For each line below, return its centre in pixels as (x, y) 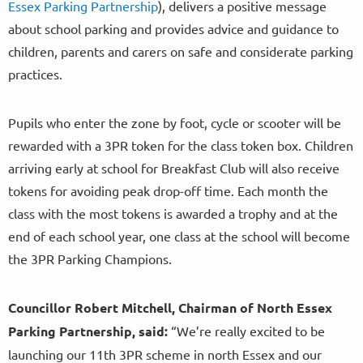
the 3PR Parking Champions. (90, 259)
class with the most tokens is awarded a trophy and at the (173, 214)
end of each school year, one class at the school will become (179, 236)
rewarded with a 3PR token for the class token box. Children (181, 145)
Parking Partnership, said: (88, 331)
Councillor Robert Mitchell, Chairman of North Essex (170, 308)
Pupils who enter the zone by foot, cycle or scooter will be (175, 123)
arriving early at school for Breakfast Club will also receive (174, 168)
